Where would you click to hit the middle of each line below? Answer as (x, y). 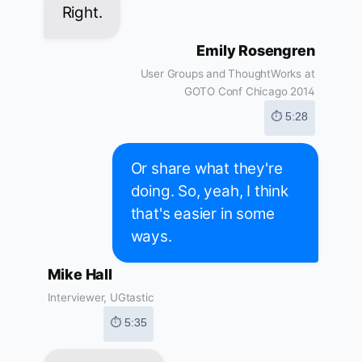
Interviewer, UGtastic (101, 298)
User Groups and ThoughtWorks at (227, 74)
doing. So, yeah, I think (209, 192)
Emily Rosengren (256, 51)
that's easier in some (202, 214)
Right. (82, 13)
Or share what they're (206, 169)
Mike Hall (80, 275)
